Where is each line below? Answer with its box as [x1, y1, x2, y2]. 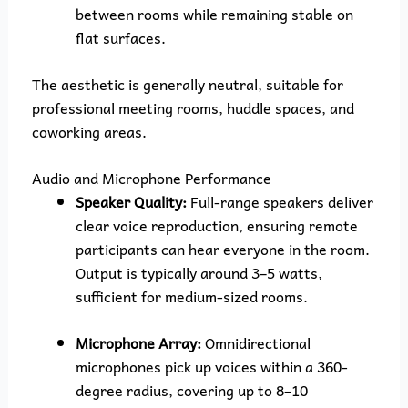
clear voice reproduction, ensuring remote [75, 212, 358, 237]
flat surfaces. [75, 25, 166, 49]
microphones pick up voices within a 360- [75, 354, 348, 379]
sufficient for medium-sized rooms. [75, 283, 308, 308]
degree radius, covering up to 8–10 [75, 378, 308, 403]
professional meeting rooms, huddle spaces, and [31, 95, 354, 119]
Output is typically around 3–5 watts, [75, 260, 322, 284]
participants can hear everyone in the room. [75, 236, 370, 260]
